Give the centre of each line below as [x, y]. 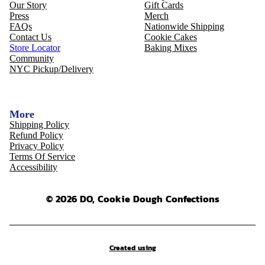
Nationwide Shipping [184, 26]
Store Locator [35, 47]
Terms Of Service [42, 156]
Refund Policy [36, 135]
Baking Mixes [171, 47]
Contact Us [30, 37]
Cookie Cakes [171, 37]
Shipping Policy [39, 124]
